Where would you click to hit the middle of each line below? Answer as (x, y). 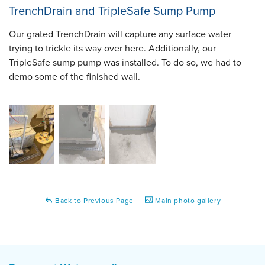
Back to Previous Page (93, 200)
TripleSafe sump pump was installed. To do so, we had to (125, 62)
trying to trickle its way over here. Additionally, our (112, 48)
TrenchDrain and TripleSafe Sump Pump (112, 11)
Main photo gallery (187, 200)
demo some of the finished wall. (75, 77)
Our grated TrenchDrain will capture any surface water (120, 34)
